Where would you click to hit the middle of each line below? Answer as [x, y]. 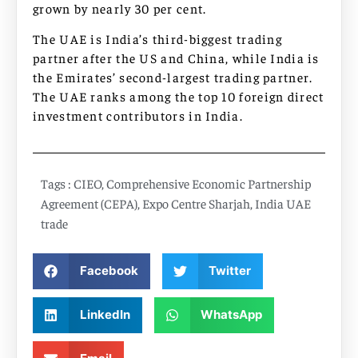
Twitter [230, 271]
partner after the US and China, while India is [176, 58]
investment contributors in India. [138, 115]
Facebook [109, 271]
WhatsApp [231, 315]
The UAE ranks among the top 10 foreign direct [179, 96]
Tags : [56, 183]
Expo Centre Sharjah [196, 203]
